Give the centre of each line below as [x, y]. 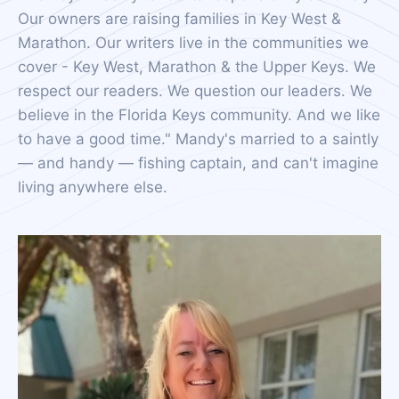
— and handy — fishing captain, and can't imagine [198, 163]
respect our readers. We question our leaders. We [195, 91]
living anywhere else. [93, 187]
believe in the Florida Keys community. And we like [199, 115]
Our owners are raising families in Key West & [179, 19]
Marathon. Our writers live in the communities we [193, 43]
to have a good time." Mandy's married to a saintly [198, 139]
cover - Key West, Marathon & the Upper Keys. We [197, 67]
